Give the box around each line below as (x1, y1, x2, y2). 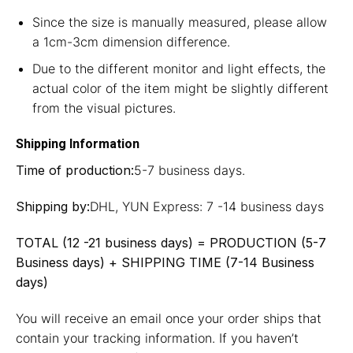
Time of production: (16, 162, 134, 179)
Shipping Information (16, 135, 139, 154)
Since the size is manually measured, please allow (32, 13, 327, 30)
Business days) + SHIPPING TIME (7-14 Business (16, 254, 314, 270)
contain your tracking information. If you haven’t (16, 329, 299, 346)
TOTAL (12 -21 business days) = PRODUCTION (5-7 (16, 234, 326, 251)
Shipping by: (16, 198, 90, 214)
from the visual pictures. (32, 100, 176, 117)
